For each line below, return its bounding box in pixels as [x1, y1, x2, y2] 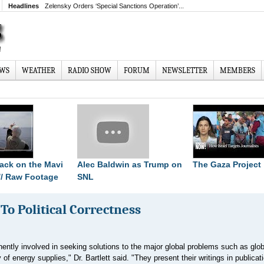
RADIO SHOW [68, 66, 111, 75]
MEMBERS [220, 66, 255, 75]
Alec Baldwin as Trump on [77, 160, 182, 169]
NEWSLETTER [162, 66, 207, 75]
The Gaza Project [193, 160, 261, 169]
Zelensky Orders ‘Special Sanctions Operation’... [45, 2, 184, 9]
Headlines [8, 2, 39, 9]
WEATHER [22, 66, 55, 75]
